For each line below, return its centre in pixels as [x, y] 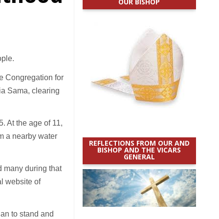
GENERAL [139, 157]
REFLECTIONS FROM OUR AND [139, 143]
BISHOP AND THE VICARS [139, 150]
